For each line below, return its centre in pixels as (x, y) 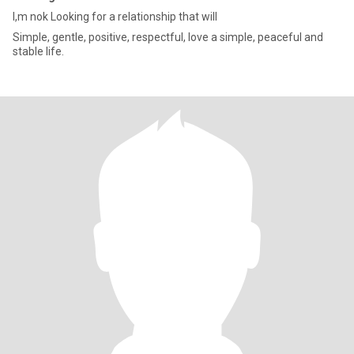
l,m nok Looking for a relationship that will (115, 17)
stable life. (38, 51)
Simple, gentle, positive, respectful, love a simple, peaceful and (168, 37)
